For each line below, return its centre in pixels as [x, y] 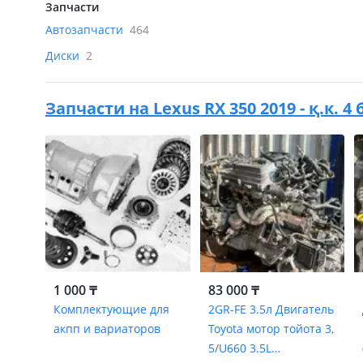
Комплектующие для [111, 309]
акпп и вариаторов [107, 329]
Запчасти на [99, 108]
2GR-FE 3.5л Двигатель [271, 309]
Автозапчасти [86, 30]
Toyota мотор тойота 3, [271, 329]
